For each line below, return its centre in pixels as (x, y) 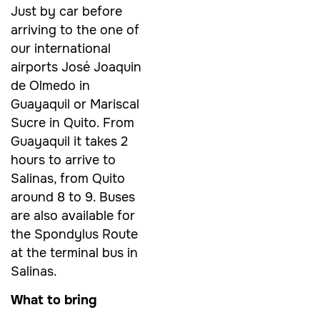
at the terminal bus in (74, 252)
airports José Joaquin (76, 67)
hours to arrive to (63, 160)
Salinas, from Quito (68, 178)
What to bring (54, 300)
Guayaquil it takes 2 (69, 141)
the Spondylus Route (74, 234)
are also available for (73, 215)
